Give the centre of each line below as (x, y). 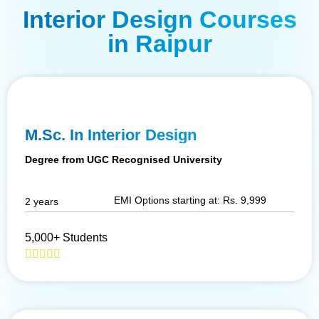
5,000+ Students (66, 237)
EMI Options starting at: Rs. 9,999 (190, 200)
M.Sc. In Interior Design (111, 135)
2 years (42, 201)
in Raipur (159, 43)
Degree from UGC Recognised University (124, 159)
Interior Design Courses (159, 19)
